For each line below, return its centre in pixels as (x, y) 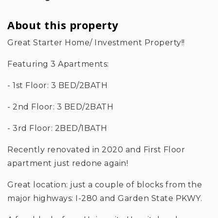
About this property (63, 25)
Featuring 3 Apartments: (58, 64)
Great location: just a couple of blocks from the (105, 184)
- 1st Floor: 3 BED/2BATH (57, 85)
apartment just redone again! (68, 163)
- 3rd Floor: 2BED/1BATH (57, 128)
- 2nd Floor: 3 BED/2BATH (60, 107)
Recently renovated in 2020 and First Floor (96, 149)
